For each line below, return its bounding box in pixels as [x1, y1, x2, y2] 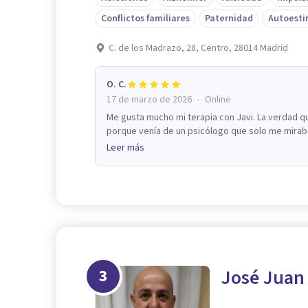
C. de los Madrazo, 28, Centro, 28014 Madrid [109, 41, 288, 56]
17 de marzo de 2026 [107, 93, 192, 107]
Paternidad [205, 12, 253, 26]
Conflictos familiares [101, 12, 190, 26]
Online [205, 93, 231, 107]
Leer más [107, 141, 144, 155]
